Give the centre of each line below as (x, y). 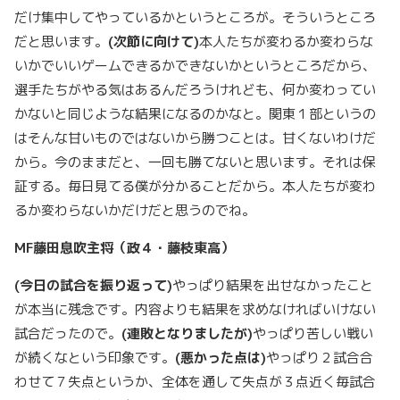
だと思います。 (61, 42)
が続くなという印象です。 (95, 358)
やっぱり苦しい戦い (313, 333)
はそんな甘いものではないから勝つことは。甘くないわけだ (195, 138)
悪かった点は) (223, 358)
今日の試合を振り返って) (96, 285)
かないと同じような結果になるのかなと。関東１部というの (195, 114)
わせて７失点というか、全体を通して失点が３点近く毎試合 (195, 382)
